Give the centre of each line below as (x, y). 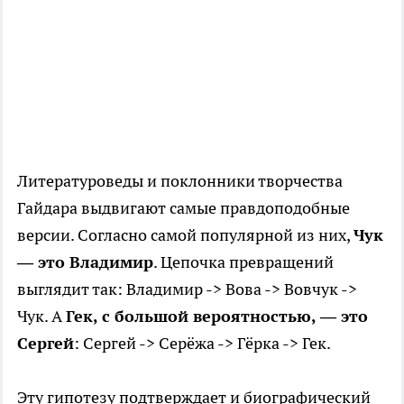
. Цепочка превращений (243, 262)
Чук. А (41, 317)
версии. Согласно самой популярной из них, (185, 235)
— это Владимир (85, 262)
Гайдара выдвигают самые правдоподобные (184, 208)
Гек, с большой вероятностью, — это (217, 317)
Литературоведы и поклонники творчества (180, 181)
